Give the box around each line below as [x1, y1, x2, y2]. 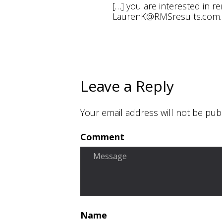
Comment [80, 131, 124, 143]
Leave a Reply [80, 76, 174, 96]
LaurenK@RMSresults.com [112, 10, 220, 22]
